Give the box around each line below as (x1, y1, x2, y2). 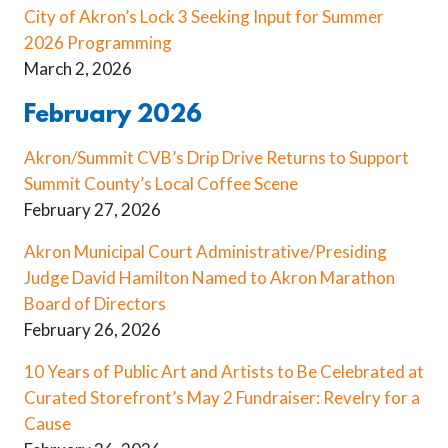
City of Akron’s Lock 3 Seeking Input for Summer (24, 5, 384, 27)
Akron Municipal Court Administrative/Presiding (24, 241, 387, 263)
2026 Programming (24, 31, 172, 53)
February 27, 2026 (24, 199, 161, 221)
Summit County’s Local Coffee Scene (24, 173, 298, 195)
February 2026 (24, 102, 202, 131)
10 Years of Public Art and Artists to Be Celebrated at (24, 361, 424, 383)
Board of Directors (24, 293, 166, 315)
